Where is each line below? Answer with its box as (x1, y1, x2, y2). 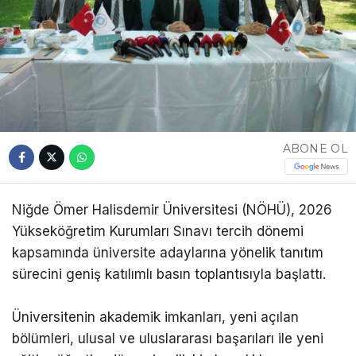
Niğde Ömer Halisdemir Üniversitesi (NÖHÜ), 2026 (12, 202, 332, 219)
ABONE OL (282, 141, 348, 156)
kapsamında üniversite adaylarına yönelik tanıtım (12, 245, 323, 261)
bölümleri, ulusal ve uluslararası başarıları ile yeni (12, 331, 323, 347)
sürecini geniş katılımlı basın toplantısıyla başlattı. (12, 266, 326, 283)
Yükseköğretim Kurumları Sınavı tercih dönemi (12, 223, 304, 240)
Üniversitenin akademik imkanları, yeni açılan (12, 309, 299, 326)
